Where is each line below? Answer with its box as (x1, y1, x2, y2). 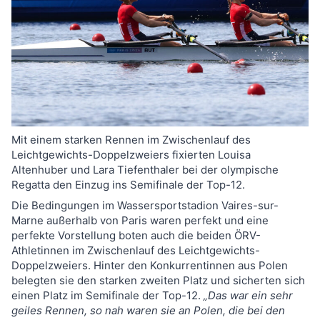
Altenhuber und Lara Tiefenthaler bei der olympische (11, 162, 279, 176)
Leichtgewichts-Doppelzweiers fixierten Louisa (11, 147, 251, 161)
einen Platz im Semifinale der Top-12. (11, 288, 204, 302)
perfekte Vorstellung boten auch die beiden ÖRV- (11, 228, 261, 242)
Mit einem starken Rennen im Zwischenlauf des (11, 132, 251, 146)
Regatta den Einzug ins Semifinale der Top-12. (11, 177, 245, 191)
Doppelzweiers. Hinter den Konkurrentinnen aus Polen (11, 258, 288, 272)
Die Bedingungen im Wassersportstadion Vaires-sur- (11, 198, 279, 212)
